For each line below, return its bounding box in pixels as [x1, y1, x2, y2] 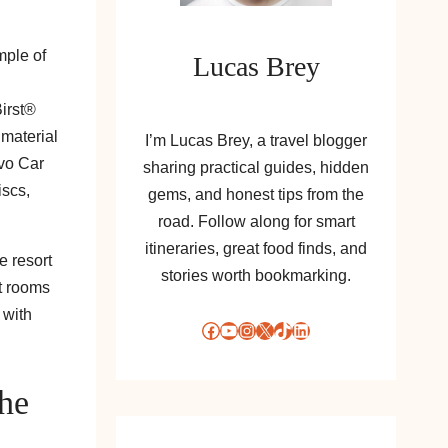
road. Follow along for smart [157, 212, 355, 231]
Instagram [237, 319, 252, 339]
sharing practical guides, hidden [143, 158, 369, 177]
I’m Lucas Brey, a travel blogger [145, 131, 367, 150]
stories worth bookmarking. [161, 266, 351, 285]
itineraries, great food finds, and [145, 239, 367, 258]
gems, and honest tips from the [148, 185, 364, 204]
